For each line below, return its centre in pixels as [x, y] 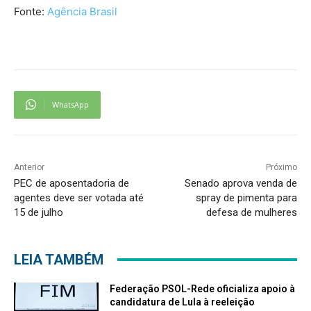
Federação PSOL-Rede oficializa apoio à [203, 288]
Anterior [29, 167]
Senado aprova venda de [241, 183]
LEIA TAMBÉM [59, 259]
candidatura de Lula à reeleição [183, 302]
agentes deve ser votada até [79, 197]
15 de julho [39, 212]
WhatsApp [70, 104]
